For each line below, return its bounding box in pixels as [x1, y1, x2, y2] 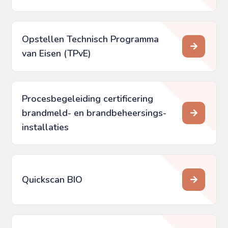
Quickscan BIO [22, 174, 83, 186]
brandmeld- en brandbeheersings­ [22, 107, 167, 120]
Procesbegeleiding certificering [22, 93, 154, 105]
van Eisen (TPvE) [22, 47, 92, 60]
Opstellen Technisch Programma [22, 33, 159, 46]
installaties [22, 121, 69, 134]
